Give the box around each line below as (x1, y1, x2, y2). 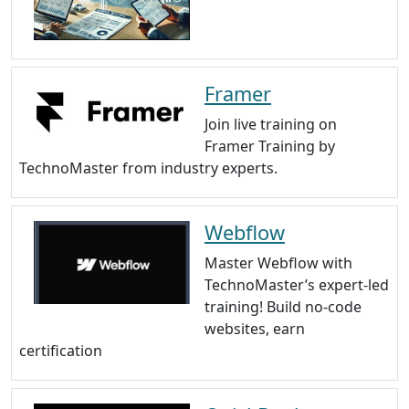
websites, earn (204, 319, 305, 340)
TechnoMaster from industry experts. (19, 158, 278, 179)
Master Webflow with (204, 253, 352, 274)
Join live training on (204, 114, 337, 135)
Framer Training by (204, 136, 335, 157)
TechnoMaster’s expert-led (204, 275, 389, 296)
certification (19, 341, 102, 362)
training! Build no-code (204, 297, 362, 318)
